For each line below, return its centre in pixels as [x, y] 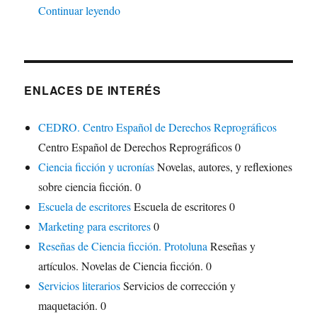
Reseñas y [232, 246]
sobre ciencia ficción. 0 [90, 187]
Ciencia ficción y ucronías [97, 167]
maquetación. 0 [73, 306]
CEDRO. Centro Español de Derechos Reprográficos [158, 127]
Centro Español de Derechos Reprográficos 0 [140, 147]
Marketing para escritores [95, 226]
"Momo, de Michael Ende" [180, 10]
